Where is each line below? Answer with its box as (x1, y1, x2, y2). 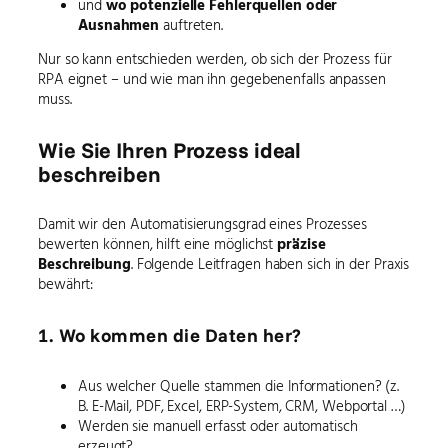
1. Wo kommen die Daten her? (38, 323, 302, 348)
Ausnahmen (78, 13, 160, 35)
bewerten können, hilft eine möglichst (38, 233, 278, 255)
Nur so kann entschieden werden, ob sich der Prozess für (38, 48, 392, 70)
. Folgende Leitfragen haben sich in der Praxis (130, 253, 410, 275)
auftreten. (159, 13, 224, 35)
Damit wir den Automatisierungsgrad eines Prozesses (38, 213, 367, 235)
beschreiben (38, 159, 161, 187)
